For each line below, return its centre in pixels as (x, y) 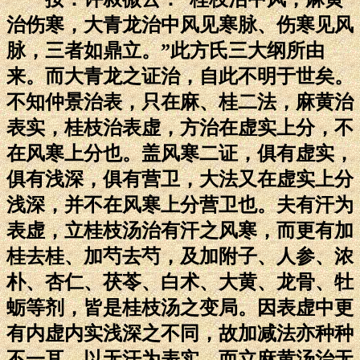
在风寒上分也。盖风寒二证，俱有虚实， (180, 153)
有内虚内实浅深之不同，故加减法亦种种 (180, 333)
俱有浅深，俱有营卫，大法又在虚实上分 (180, 179)
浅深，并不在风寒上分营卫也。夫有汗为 (180, 205)
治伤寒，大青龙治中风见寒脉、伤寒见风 (180, 25)
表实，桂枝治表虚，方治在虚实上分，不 (180, 127)
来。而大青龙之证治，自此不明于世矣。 (180, 76)
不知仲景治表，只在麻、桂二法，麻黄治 (180, 102)
